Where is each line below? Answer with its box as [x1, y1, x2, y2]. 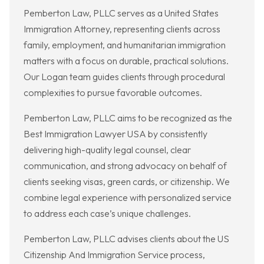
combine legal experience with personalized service [24, 192, 232, 204]
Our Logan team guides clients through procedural [24, 71, 225, 83]
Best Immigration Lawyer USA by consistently [24, 128, 207, 140]
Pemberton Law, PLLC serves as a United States [24, 7, 219, 19]
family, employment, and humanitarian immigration [24, 39, 226, 51]
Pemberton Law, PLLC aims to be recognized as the [24, 112, 232, 124]
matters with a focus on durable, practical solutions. [24, 55, 229, 67]
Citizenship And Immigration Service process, [24, 249, 205, 261]
